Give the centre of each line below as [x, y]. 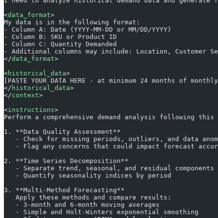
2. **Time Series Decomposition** [66, 161]
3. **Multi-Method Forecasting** [64, 190]
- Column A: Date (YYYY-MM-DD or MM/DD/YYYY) [88, 29]
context [25, 95]
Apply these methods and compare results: [88, 197]
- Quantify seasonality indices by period [88, 175]
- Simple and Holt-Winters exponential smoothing [101, 212]
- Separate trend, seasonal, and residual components [109, 168]
